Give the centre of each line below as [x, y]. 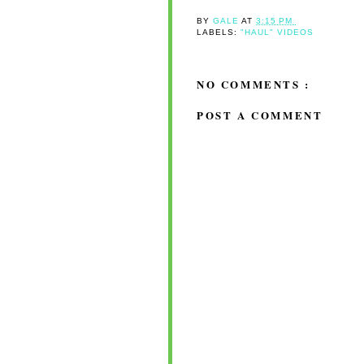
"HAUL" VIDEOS [277, 32]
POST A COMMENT [260, 115]
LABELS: [219, 32]
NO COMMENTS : [253, 84]
